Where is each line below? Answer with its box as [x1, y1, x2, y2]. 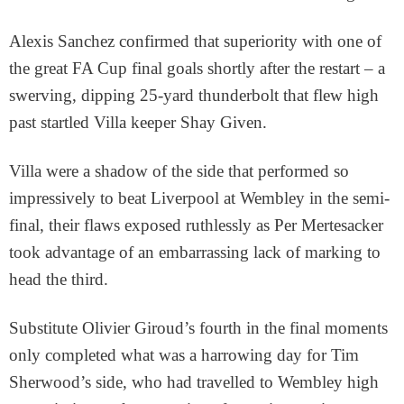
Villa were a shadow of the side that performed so [9, 161, 349, 181]
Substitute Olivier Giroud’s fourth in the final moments [9, 318, 388, 338]
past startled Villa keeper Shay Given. [9, 113, 267, 133]
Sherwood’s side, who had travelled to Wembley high [9, 372, 379, 392]
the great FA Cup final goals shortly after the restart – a [9, 59, 385, 78]
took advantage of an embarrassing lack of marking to [9, 243, 381, 262]
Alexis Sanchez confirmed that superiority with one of [9, 32, 381, 51]
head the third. [9, 270, 108, 289]
